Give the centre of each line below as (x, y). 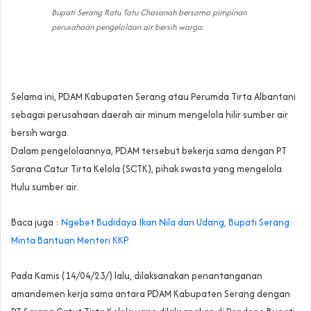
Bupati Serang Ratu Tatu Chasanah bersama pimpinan (149, 12)
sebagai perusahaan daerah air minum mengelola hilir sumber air (150, 114)
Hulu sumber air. (45, 186)
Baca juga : (36, 222)
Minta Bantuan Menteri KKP (70, 240)
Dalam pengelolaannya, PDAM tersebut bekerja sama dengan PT (149, 150)
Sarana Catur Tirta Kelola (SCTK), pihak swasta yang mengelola (146, 168)
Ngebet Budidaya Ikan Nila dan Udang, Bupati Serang (175, 222)
